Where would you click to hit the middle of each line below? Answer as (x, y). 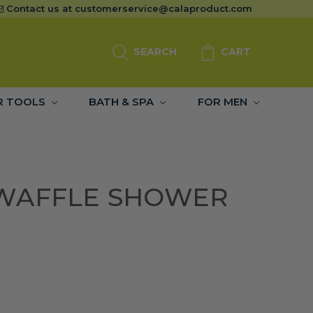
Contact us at (39, 8)
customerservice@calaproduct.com (164, 8)
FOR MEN (224, 102)
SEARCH (153, 51)
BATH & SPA (123, 102)
